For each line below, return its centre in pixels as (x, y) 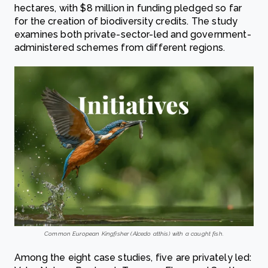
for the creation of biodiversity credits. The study (126, 22)
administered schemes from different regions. (120, 48)
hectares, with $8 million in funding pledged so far (128, 8)
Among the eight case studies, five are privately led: (133, 258)
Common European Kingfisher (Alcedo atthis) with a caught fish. (134, 234)
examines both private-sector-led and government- (133, 35)
